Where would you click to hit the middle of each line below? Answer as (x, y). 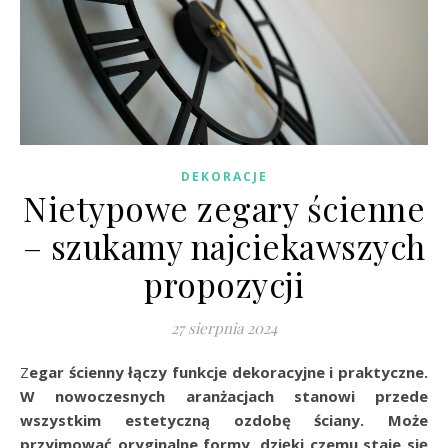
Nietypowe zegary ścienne (224, 207)
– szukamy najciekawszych (224, 245)
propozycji (224, 283)
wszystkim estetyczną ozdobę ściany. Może (224, 419)
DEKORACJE (224, 176)
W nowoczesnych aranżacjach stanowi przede (224, 395)
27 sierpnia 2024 (224, 327)
